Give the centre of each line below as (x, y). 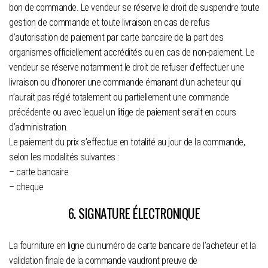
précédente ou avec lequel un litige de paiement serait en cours (123, 112)
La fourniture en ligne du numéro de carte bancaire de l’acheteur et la (132, 245)
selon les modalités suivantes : (64, 157)
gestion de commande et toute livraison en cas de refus (109, 22)
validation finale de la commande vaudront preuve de (103, 260)
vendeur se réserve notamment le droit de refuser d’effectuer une (127, 67)
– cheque (26, 187)
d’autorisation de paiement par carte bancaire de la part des (116, 37)
